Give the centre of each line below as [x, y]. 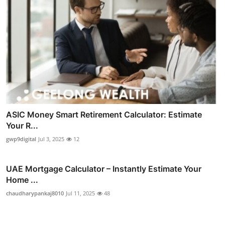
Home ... [22, 180]
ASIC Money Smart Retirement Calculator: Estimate [104, 115]
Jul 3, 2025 [51, 139]
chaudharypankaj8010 [35, 193]
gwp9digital [21, 139]
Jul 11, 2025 [80, 193]
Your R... [22, 126]
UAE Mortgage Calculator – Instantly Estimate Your [104, 169]
